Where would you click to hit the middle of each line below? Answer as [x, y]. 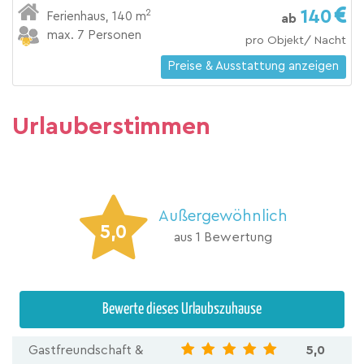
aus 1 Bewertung [223, 237]
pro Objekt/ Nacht [295, 40]
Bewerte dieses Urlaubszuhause [182, 309]
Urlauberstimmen [111, 126]
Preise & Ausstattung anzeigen [253, 67]
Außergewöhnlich [223, 216]
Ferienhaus [76, 16]
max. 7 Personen [95, 36]
